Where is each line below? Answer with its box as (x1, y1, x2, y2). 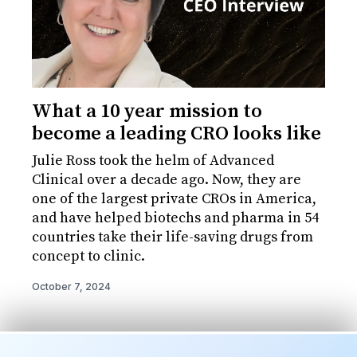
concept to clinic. (32, 247, 145, 266)
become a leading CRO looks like (32, 122, 321, 147)
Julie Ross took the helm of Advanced (32, 151, 274, 171)
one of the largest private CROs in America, (32, 190, 316, 209)
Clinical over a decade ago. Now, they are (32, 171, 301, 190)
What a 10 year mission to (32, 100, 262, 124)
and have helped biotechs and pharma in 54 (32, 209, 319, 228)
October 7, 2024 (32, 280, 111, 293)
